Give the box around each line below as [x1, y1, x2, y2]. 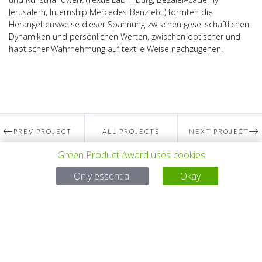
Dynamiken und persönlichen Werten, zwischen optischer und [9, 31, 240, 43]
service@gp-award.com [99, 199, 187, 211]
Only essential [73, 169, 131, 182]
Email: [75, 199, 99, 211]
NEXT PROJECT [189, 127, 250, 136]
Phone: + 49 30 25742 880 [81, 211, 181, 223]
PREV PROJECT [13, 127, 73, 136]
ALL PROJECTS [102, 127, 160, 136]
